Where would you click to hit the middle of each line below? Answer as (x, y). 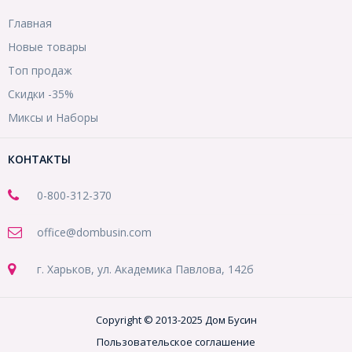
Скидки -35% (41, 94)
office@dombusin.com (95, 233)
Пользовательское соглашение (176, 342)
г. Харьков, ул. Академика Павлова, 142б (146, 269)
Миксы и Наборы (53, 118)
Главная (30, 24)
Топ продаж (40, 71)
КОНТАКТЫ (39, 159)
